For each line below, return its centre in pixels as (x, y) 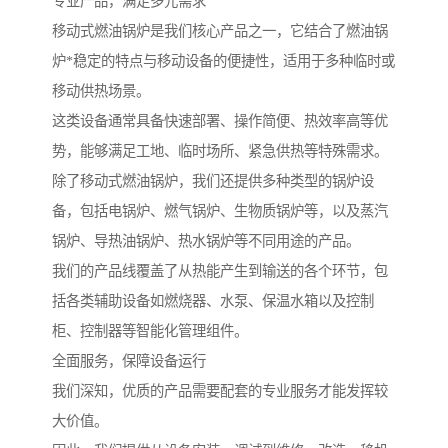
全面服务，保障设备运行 (129, 361)
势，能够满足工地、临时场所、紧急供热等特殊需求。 (220, 151)
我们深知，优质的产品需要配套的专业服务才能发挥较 (220, 391)
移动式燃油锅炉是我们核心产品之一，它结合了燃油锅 (220, 31)
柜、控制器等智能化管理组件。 (150, 331)
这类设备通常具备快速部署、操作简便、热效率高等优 (220, 121)
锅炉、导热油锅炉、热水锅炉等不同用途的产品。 (206, 241)
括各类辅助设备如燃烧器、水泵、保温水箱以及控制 (213, 301)
